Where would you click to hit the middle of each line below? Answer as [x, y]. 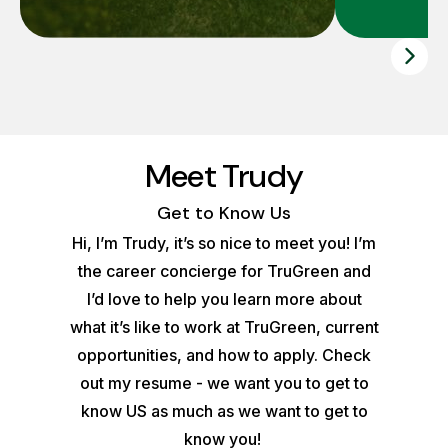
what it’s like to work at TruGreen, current [224, 327]
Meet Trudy [224, 176]
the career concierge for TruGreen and [224, 271]
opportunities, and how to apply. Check [224, 355]
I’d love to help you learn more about [224, 299]
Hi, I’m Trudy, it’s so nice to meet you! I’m [224, 243]
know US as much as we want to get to [224, 411]
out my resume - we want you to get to [224, 383]
